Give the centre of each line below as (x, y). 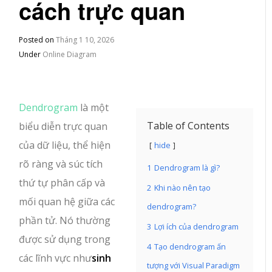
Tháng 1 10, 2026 (85, 40)
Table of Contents (188, 126)
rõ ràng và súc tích (61, 164)
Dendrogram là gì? (187, 168)
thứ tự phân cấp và (62, 183)
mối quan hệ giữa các (67, 202)
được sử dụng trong (65, 239)
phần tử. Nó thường (65, 220)
